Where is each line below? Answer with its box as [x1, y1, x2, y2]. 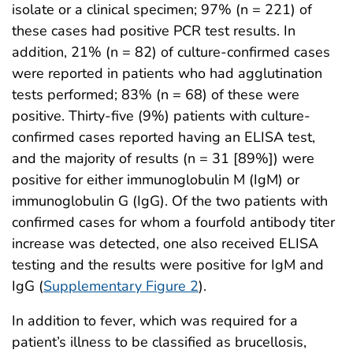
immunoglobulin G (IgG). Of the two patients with [12, 191, 328, 210]
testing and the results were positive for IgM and [12, 255, 324, 274]
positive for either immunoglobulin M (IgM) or [12, 169, 299, 189]
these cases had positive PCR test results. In [12, 20, 295, 40]
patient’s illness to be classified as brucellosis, [12, 332, 307, 351]
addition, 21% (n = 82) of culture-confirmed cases [12, 42, 330, 61]
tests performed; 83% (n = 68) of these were [12, 84, 299, 104]
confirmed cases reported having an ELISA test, [12, 127, 315, 147]
